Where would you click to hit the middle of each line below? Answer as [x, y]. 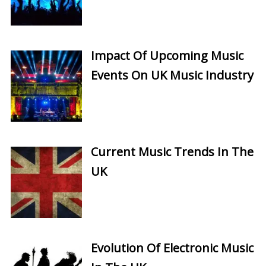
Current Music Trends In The [172, 151]
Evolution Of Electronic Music [172, 248]
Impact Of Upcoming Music [167, 55]
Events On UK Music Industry [172, 75]
